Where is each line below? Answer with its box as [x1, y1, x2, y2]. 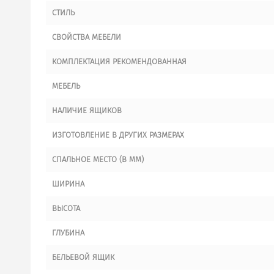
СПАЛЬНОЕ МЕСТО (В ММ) [52, 154, 144, 164]
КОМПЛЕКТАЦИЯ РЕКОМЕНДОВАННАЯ [52, 56, 187, 66]
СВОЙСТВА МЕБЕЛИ [52, 32, 121, 42]
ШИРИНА [52, 179, 84, 188]
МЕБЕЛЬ [52, 81, 80, 91]
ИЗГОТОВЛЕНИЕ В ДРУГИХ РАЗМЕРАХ [52, 130, 184, 139]
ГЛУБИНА [52, 228, 84, 237]
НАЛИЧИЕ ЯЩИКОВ [52, 105, 122, 115]
